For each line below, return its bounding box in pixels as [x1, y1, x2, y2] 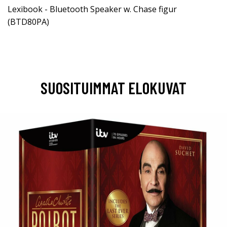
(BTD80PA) [8, 16, 49, 27]
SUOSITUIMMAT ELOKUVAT [41, 78, 186, 97]
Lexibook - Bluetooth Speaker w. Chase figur [8, 3, 177, 15]
